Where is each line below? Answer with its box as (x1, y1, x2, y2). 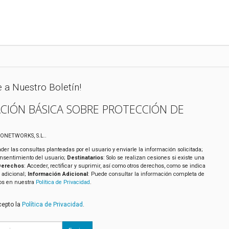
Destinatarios (66, 154, 103, 161)
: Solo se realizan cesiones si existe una (103, 154, 204, 161)
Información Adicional (27, 170, 88, 177)
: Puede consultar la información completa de (87, 170, 204, 177)
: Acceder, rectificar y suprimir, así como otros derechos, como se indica (24, 162, 205, 169)
